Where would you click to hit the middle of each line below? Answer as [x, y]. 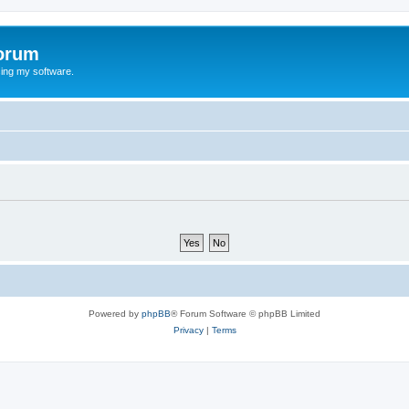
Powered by [115, 313]
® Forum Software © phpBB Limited [246, 313]
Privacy [188, 330]
